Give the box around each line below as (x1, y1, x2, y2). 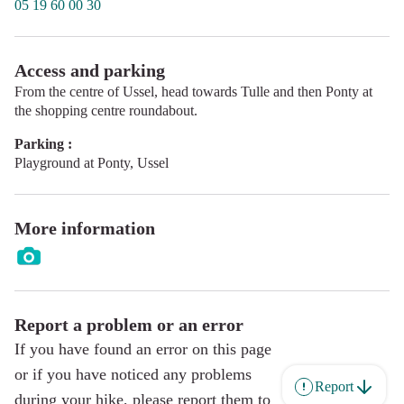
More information (14, 217, 155, 238)
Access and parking (14, 60, 165, 80)
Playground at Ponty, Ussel (14, 154, 169, 170)
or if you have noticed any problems (14, 364, 252, 383)
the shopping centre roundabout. (14, 102, 197, 118)
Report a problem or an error (14, 314, 243, 335)
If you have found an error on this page (14, 339, 271, 358)
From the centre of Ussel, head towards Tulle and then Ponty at (14, 83, 372, 99)
